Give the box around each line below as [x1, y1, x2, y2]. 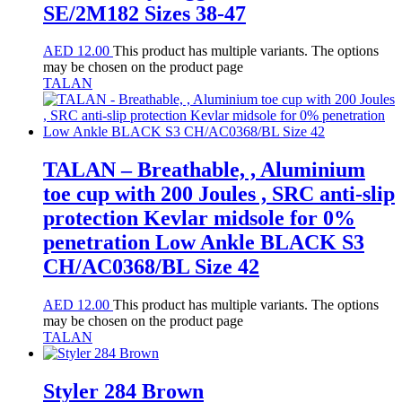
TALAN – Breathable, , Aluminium [43, 158, 365, 182]
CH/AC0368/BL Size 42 [43, 255, 259, 279]
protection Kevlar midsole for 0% [43, 206, 355, 231]
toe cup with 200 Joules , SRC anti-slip [43, 182, 395, 206]
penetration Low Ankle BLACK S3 [43, 231, 364, 255]
